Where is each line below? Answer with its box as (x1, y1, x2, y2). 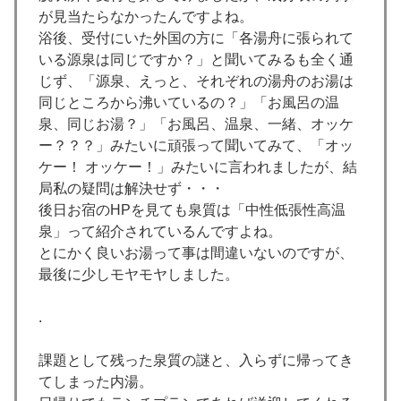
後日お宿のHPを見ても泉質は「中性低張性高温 (38, 202, 346, 218)
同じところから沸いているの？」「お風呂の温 (38, 95, 339, 111)
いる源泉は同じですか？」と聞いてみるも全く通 (38, 52, 354, 68)
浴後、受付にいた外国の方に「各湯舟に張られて (38, 30, 354, 47)
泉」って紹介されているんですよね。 (38, 224, 282, 240)
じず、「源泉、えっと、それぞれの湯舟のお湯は (38, 73, 354, 90)
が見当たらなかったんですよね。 (38, 9, 253, 25)
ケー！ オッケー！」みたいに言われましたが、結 (38, 159, 357, 175)
